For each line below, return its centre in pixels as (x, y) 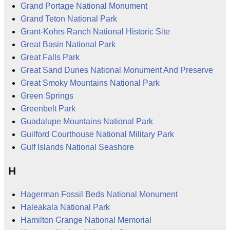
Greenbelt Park (48, 108)
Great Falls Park (50, 57)
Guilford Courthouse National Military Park (97, 134)
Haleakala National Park (65, 207)
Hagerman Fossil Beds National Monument (99, 195)
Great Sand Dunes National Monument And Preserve (117, 70)
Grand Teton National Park (69, 18)
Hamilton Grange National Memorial (86, 220)
